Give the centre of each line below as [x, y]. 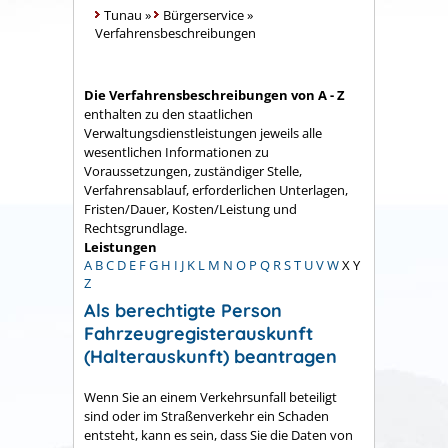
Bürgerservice [203, 15]
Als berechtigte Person [183, 311]
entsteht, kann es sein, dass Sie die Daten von [218, 434]
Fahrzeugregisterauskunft [198, 334]
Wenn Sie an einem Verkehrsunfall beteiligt [210, 396]
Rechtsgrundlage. [135, 227]
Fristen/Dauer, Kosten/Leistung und [190, 208]
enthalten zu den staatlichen [168, 113]
